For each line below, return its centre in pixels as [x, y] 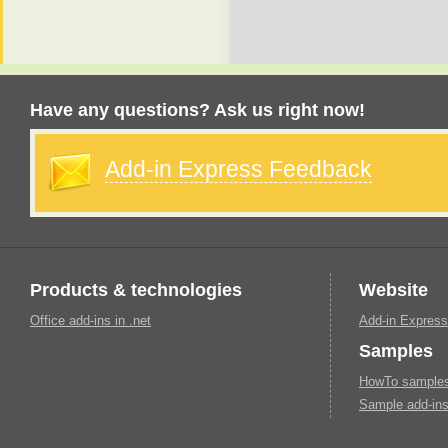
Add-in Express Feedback [238, 168]
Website [393, 289]
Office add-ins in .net [90, 320]
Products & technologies [136, 289]
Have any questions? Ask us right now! [197, 110]
